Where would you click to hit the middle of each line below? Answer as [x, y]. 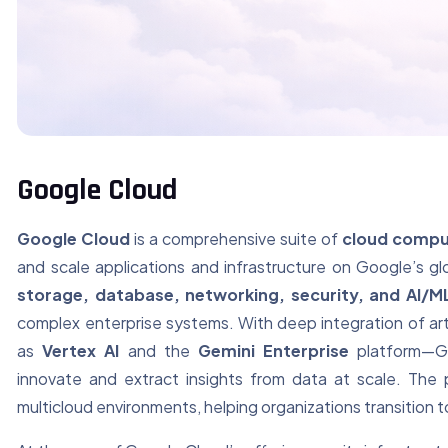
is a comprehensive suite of [236, 239]
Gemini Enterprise [273, 351]
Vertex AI [81, 351]
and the [158, 351]
